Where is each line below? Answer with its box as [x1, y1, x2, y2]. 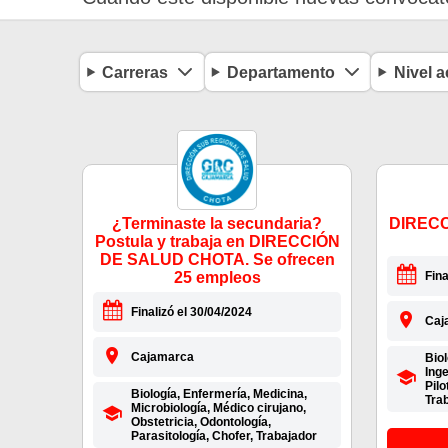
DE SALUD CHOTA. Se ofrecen [99, 251, 335, 269]
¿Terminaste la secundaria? [112, 215, 322, 233]
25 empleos [173, 269, 261, 287]
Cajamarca [130, 350, 194, 365]
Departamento [227, 63, 336, 81]
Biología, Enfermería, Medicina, [130, 387, 307, 402]
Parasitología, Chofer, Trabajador [130, 429, 317, 444]
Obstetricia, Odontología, [130, 415, 271, 430]
